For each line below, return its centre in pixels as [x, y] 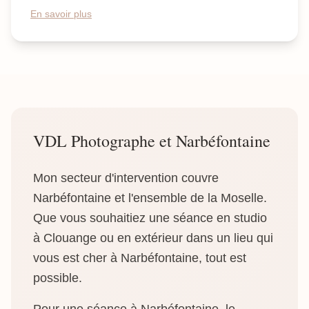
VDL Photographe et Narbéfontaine [152, 141]
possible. [58, 278]
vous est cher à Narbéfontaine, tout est [140, 258]
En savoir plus [61, 14]
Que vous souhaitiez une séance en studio [150, 218]
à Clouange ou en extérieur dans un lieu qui [153, 238]
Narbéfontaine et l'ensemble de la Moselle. [150, 198]
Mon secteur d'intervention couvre [126, 178]
